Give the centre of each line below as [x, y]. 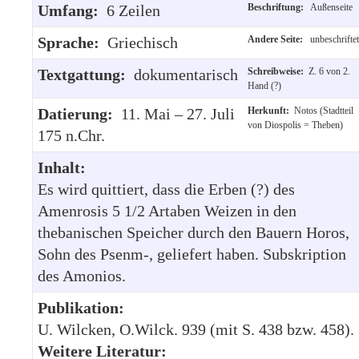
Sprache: [73, 42]
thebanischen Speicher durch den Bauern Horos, [194, 232]
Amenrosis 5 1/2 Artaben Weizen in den [167, 210]
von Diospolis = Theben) [295, 125]
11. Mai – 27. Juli [178, 113]
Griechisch [143, 42]
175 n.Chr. [71, 135]
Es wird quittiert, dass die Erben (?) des [166, 189]
